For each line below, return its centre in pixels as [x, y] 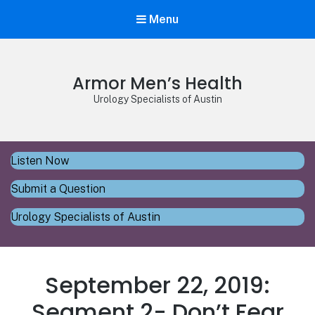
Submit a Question [58, 189]
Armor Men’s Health [157, 84]
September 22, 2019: [157, 285]
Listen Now [40, 161]
